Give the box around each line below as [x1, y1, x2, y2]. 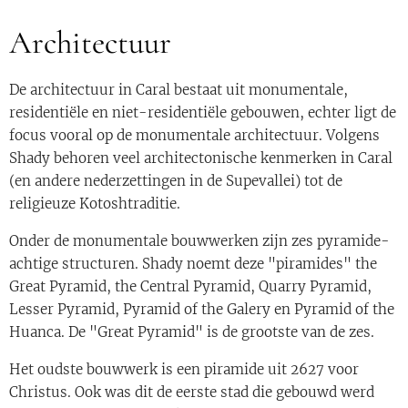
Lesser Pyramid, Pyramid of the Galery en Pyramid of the [9, 301, 394, 319]
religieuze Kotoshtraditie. [9, 195, 180, 213]
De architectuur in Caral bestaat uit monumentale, [9, 81, 348, 99]
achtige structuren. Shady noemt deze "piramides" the [9, 255, 377, 273]
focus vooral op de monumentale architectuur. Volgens [9, 127, 380, 145]
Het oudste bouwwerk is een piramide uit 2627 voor [9, 361, 359, 379]
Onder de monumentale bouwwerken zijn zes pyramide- [9, 232, 390, 250]
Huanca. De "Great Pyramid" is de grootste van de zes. [9, 323, 374, 342]
